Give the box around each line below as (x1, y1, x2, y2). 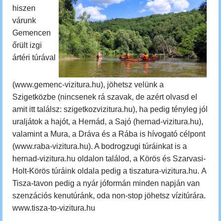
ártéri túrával (12, 53, 56, 62)
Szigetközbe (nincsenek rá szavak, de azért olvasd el (12, 93, 197, 101)
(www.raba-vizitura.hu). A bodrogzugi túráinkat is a (12, 142, 187, 150)
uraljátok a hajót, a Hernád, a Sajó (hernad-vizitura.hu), (12, 117, 203, 126)
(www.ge (12, 80, 43, 89)
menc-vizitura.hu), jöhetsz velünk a (43, 80, 164, 89)
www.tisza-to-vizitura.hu (12, 204, 95, 212)
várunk (12, 16, 36, 25)
